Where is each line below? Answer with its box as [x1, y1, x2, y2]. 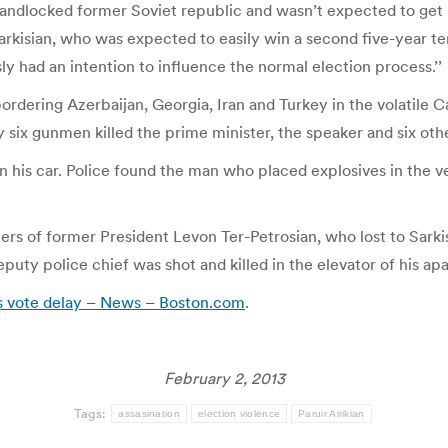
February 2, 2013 [163, 368, 285, 388]
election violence [198, 408, 281, 419]
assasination [118, 408, 180, 419]
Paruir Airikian [298, 408, 365, 419]
